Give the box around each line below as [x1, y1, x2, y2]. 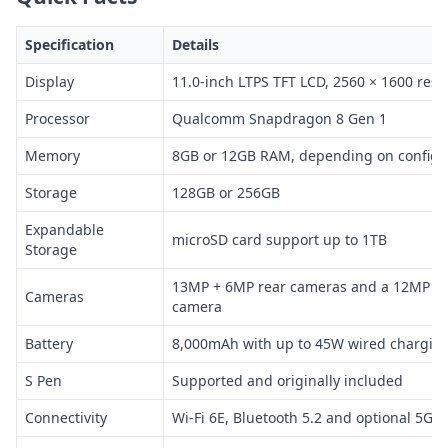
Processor [25, 108, 90, 128]
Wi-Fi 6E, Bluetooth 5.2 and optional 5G [172, 407, 433, 427]
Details [172, 34, 219, 54]
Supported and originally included [172, 370, 403, 390]
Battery [25, 333, 73, 353]
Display [25, 71, 74, 91]
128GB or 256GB [172, 182, 280, 202]
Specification [25, 34, 114, 54]
